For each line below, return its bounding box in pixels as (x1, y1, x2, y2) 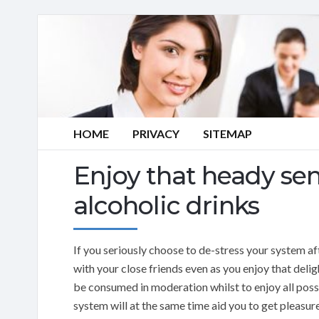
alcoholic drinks (73, 189, 259, 221)
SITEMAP (203, 127, 252, 140)
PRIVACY (132, 127, 179, 140)
